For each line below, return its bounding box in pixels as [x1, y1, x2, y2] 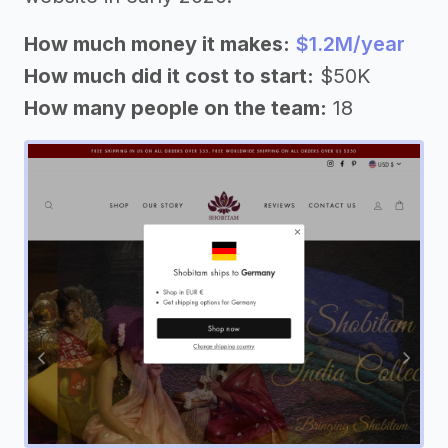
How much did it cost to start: [24, 63, 314, 88]
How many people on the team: [24, 95, 327, 120]
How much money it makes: [24, 31, 290, 56]
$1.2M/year [296, 31, 405, 56]
